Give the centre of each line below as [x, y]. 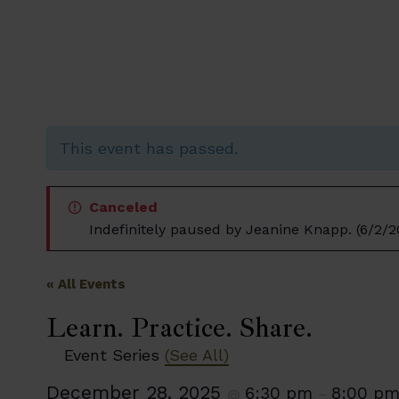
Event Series [114, 355]
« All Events [86, 284]
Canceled [123, 207]
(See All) [197, 355]
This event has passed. [149, 148]
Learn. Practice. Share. [179, 328]
